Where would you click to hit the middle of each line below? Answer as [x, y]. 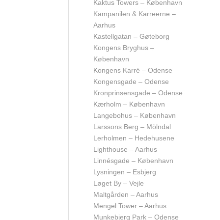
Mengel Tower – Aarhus [130, 206]
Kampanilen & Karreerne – [135, 14]
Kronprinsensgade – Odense [138, 93]
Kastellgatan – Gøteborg [131, 36]
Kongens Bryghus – [124, 48]
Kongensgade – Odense [131, 82]
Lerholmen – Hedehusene [134, 138]
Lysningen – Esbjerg [125, 172]
